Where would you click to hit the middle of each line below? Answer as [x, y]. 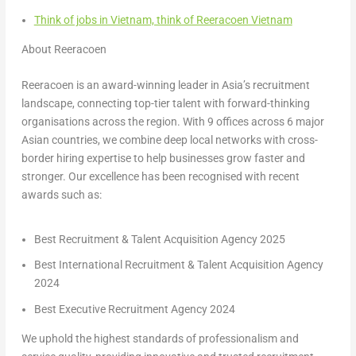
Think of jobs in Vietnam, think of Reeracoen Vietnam [163, 20]
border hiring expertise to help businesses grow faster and [163, 159]
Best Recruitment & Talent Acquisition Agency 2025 [159, 239]
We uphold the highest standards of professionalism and [160, 339]
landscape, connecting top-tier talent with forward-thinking [165, 104]
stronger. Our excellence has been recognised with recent [160, 177]
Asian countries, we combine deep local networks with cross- [169, 140]
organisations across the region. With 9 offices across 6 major [172, 122]
